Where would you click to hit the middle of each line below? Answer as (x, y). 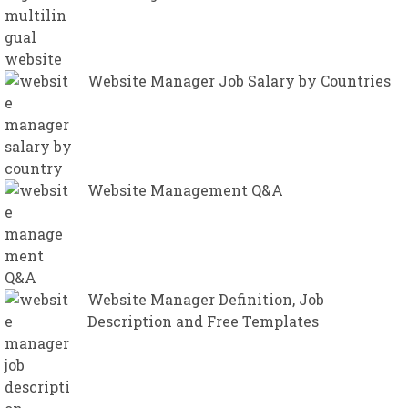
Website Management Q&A (185, 190)
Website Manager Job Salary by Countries (239, 81)
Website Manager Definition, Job (206, 300)
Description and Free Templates (203, 321)
